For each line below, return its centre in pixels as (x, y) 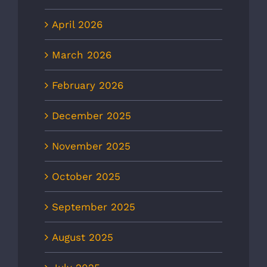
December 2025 (91, 116)
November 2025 (91, 146)
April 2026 (77, 25)
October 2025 (86, 177)
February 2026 (88, 86)
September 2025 (94, 207)
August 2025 (83, 237)
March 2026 (82, 55)
